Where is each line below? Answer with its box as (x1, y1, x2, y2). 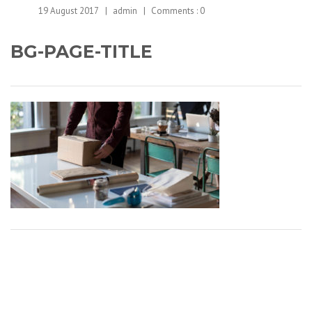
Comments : (151, 5, 200, 17)
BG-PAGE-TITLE (10, 41, 153, 62)
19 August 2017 (38, 5, 99, 17)
